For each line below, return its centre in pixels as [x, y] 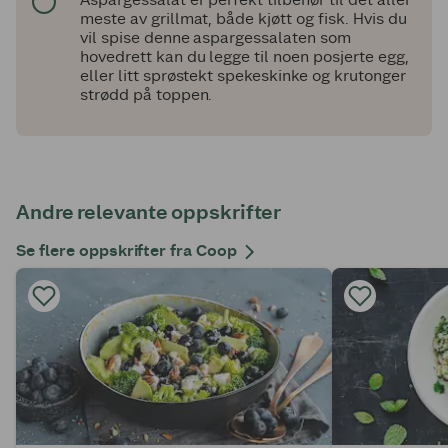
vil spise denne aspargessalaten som [215, 37]
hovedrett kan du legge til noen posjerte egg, [244, 56]
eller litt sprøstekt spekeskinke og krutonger [243, 75]
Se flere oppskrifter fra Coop [127, 250]
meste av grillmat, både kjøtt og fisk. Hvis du [243, 18]
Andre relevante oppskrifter [149, 211]
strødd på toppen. [146, 94]
